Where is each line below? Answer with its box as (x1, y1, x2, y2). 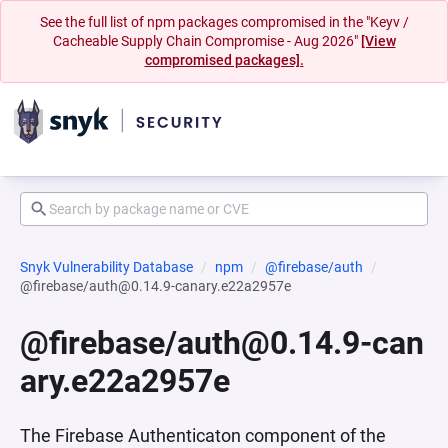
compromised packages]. (144, 52, 304, 68)
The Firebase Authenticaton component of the (20, 425, 386, 446)
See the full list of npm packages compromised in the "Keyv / (39, 14, 409, 30)
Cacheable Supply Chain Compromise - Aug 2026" (52, 33, 361, 49)
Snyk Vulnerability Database (20, 259, 193, 275)
